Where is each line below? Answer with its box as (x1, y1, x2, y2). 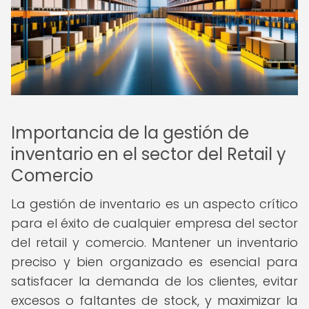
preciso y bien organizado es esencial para (11, 253, 298, 270)
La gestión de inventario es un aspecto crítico (11, 195, 298, 212)
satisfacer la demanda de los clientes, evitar (11, 272, 298, 290)
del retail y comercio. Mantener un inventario (11, 234, 298, 251)
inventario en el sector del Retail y (11, 143, 286, 166)
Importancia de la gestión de (11, 121, 249, 144)
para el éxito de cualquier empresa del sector (11, 215, 298, 232)
